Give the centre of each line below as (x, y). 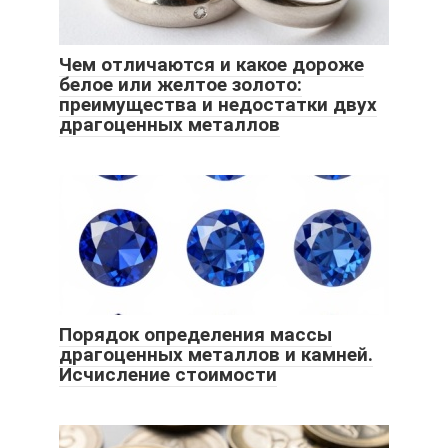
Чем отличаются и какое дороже (211, 64)
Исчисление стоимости (168, 374)
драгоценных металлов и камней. (216, 354)
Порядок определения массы (195, 334)
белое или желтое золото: (180, 84)
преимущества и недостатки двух (218, 104)
